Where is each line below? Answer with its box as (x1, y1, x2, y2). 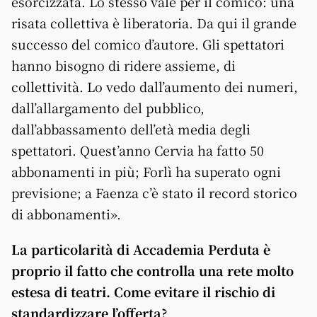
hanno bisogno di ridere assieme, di (11, 55, 236, 74)
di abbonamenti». (11, 204, 121, 223)
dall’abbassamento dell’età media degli (11, 119, 250, 138)
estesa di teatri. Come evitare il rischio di (11, 282, 275, 301)
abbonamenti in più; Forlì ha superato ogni (11, 161, 281, 180)
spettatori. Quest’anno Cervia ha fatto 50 (11, 140, 264, 159)
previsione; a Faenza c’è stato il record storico (11, 183, 297, 202)
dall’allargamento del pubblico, (11, 98, 204, 117)
